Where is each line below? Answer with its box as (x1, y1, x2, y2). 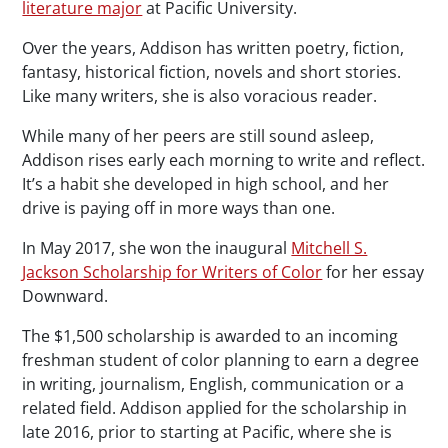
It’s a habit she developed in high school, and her (22, 172, 390, 195)
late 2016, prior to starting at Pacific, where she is (22, 420, 393, 443)
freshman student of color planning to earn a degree (22, 348, 420, 371)
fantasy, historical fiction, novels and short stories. (22, 60, 402, 83)
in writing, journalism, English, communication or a (22, 372, 405, 395)
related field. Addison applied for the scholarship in (22, 396, 408, 419)
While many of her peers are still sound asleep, (22, 124, 375, 147)
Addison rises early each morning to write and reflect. (22, 148, 426, 171)
